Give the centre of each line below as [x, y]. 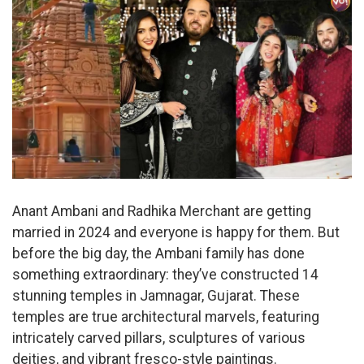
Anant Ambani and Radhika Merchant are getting [162, 211]
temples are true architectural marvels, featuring [166, 316]
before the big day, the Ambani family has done [158, 253]
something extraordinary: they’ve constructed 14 [165, 274]
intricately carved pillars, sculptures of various [159, 338]
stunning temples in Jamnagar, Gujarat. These [156, 295]
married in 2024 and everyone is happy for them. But [176, 232]
